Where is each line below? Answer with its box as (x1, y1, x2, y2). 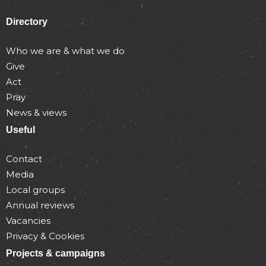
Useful (6, 125, 35, 135)
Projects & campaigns (6, 248, 105, 259)
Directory (6, 17, 47, 27)
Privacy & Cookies (6, 230, 84, 242)
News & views (6, 107, 66, 119)
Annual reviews (6, 199, 74, 211)
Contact (6, 153, 42, 165)
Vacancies (6, 215, 50, 227)
